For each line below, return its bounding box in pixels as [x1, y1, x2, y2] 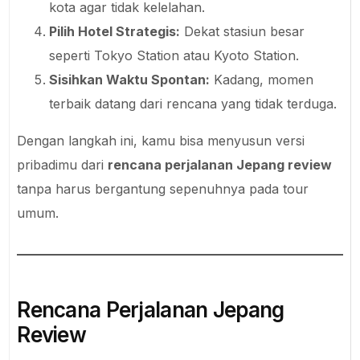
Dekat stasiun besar [180, 22, 305, 39]
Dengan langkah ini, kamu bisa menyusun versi [17, 132, 305, 149]
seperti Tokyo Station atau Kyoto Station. [49, 47, 300, 63]
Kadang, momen [210, 71, 314, 88]
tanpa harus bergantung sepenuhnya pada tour [17, 180, 309, 197]
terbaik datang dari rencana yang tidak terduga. [49, 95, 337, 112]
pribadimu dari [17, 156, 108, 173]
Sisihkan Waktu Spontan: [49, 71, 211, 88]
